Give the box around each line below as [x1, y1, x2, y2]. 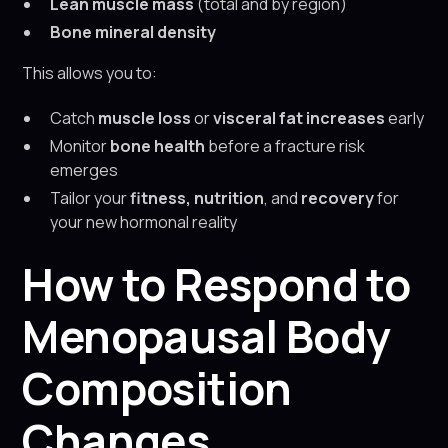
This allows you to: [22, 62, 158, 84]
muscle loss [98, 107, 192, 129]
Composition [22, 358, 292, 418]
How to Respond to [22, 254, 411, 314]
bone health [110, 135, 206, 157]
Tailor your [50, 187, 131, 209]
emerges [50, 159, 119, 181]
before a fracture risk [205, 135, 366, 157]
